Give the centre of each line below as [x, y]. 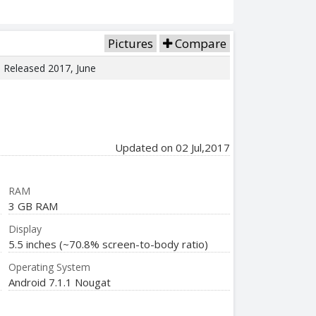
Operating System [50, 267]
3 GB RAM [34, 206]
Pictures [130, 43]
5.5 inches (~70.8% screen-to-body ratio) [109, 244]
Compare [199, 43]
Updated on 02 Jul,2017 [172, 147]
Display [25, 229]
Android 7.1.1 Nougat [60, 282]
